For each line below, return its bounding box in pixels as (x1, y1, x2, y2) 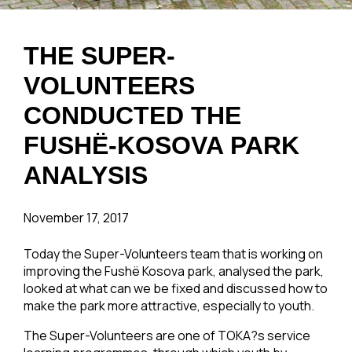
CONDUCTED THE (24, 101, 241, 130)
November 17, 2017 (24, 209, 129, 226)
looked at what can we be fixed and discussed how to (24, 280, 328, 297)
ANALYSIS (24, 161, 148, 189)
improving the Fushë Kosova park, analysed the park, (24, 262, 324, 280)
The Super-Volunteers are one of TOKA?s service (24, 327, 310, 344)
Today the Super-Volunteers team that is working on (24, 245, 323, 262)
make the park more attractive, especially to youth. (24, 297, 317, 314)
